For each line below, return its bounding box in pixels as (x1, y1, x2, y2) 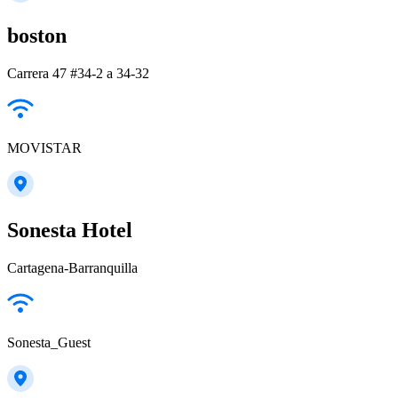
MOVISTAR (7, 139, 82, 155)
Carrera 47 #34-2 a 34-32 (7, 65, 149, 81)
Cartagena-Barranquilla (7, 259, 138, 275)
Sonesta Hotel (7, 218, 132, 242)
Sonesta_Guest (7, 334, 91, 350)
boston (7, 23, 67, 47)
